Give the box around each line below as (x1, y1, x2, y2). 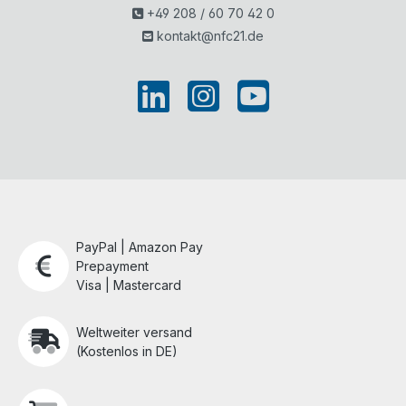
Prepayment (76, 258, 149, 275)
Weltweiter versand (76, 324, 192, 341)
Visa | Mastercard (76, 277, 181, 294)
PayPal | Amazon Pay (76, 239, 203, 256)
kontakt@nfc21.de (153, 28, 264, 44)
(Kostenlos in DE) (76, 343, 178, 360)
